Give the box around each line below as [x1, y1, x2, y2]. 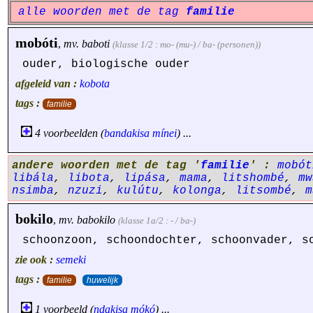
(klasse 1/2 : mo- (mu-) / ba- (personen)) [112, 39, 261, 50]
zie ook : [15, 254, 56, 265]
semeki [56, 254, 86, 265]
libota [68, 172, 110, 184]
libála [12, 172, 54, 184]
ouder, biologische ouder [22, 58, 190, 71]
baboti [82, 38, 110, 50]
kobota [80, 78, 110, 89]
